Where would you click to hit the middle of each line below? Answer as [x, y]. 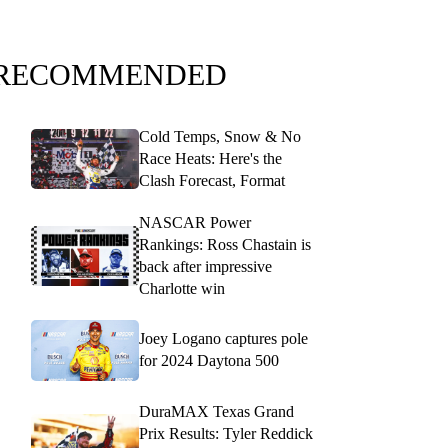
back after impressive [205, 266]
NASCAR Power [195, 222]
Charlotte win [182, 288]
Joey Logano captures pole [223, 339]
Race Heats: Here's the [210, 158]
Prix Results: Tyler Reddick [226, 433]
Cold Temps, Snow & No [220, 136]
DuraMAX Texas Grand [216, 411]
